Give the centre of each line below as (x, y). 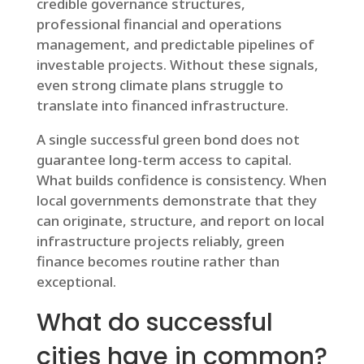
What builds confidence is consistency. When (181, 180)
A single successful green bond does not (168, 139)
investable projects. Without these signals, (177, 65)
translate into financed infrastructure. (162, 105)
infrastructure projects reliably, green (160, 241)
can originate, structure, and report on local (180, 221)
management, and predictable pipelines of (175, 44)
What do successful (154, 323)
